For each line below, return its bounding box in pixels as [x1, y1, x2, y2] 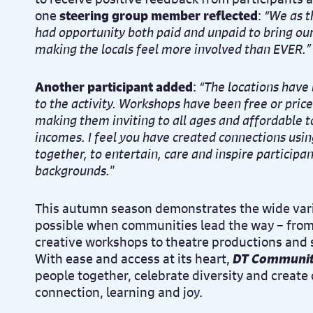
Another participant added [35, 78, 193, 95]
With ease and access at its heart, [35, 250, 233, 267]
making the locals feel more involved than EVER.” [35, 41, 311, 57]
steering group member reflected [59, 7, 258, 24]
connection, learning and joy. [35, 284, 203, 300]
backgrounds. [35, 162, 110, 179]
